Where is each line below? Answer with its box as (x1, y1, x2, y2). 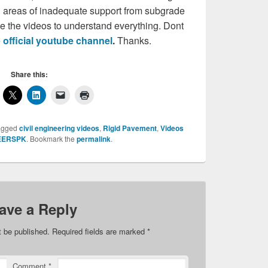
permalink (77, 133, 111, 145)
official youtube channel (3, 33, 112, 48)
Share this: (11, 69, 48, 80)
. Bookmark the (26, 133, 77, 144)
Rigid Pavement (103, 123, 157, 134)
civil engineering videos (19, 123, 99, 134)
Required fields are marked (52, 226, 147, 237)
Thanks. (115, 33, 151, 48)
